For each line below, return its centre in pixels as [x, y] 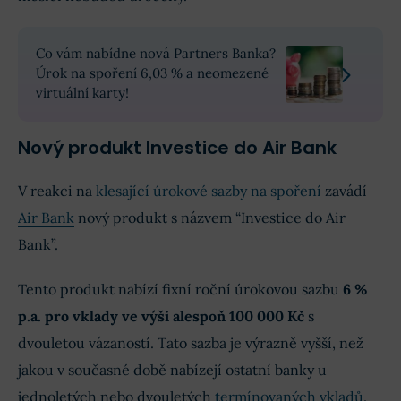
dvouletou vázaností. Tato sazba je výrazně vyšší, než [191, 343]
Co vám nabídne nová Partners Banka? [156, 54]
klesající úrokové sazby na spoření [209, 191]
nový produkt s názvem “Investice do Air [210, 218]
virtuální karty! [82, 93]
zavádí [344, 191]
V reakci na [57, 191]
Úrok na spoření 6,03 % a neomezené [152, 73]
